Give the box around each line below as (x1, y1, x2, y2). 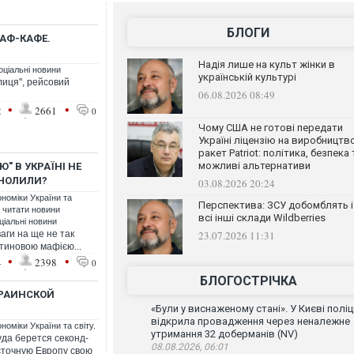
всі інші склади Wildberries (198, 212, 326, 224)
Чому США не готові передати (198, 122, 343, 134)
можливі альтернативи (198, 160, 311, 171)
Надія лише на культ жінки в (198, 58, 335, 70)
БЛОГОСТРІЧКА (199, 273, 297, 288)
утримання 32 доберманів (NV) (150, 328, 298, 340)
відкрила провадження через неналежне (150, 315, 350, 327)
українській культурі (198, 71, 296, 83)
